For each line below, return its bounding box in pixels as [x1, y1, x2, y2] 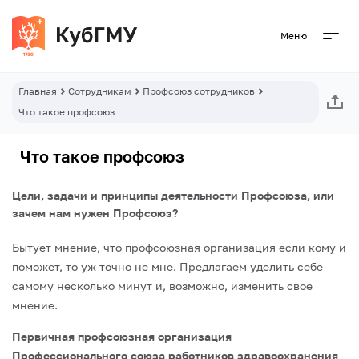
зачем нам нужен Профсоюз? [12, 206, 178, 220]
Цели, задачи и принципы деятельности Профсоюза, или [12, 188, 334, 202]
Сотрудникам [68, 85, 131, 97]
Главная [18, 85, 57, 97]
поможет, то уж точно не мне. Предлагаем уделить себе [12, 260, 323, 273]
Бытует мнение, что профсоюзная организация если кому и [12, 240, 346, 254]
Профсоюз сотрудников [143, 85, 255, 97]
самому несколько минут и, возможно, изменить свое [12, 279, 313, 292]
